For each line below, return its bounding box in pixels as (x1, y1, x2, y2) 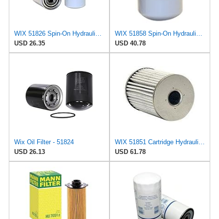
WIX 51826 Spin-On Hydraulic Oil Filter (95, 29, 102, 37)
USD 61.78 (115, 148, 146, 155)
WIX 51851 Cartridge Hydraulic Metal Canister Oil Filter (198, 138, 205, 146)
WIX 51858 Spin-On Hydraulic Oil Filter (196, 29, 202, 37)
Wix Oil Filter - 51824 (14, 138, 74, 146)
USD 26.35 (14, 39, 45, 47)
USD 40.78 (115, 39, 146, 47)
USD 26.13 (14, 148, 45, 155)
